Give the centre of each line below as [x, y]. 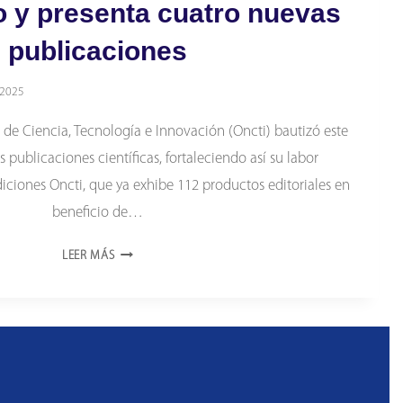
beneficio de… [98, 213]
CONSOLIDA [147, 295]
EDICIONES [143, 252]
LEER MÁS [89, 256]
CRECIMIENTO [152, 338]
